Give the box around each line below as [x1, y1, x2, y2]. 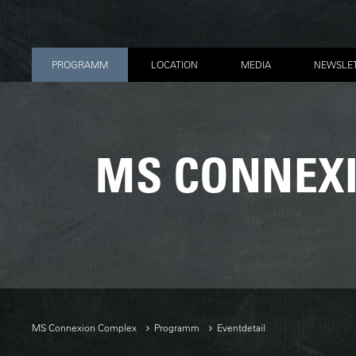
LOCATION [151, 58, 198, 71]
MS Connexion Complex [32, 321, 137, 334]
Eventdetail [217, 321, 265, 334]
